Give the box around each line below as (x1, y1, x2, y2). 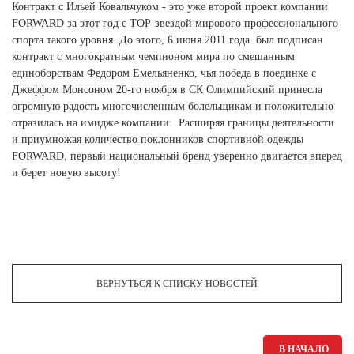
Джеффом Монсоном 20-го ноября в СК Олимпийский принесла (12, 83, 322, 96)
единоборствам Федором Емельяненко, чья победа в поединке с (12, 66, 316, 79)
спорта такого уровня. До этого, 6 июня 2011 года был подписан (12, 33, 323, 46)
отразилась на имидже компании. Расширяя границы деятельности (12, 116, 334, 129)
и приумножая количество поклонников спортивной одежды (12, 133, 303, 145)
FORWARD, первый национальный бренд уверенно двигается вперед (12, 149, 342, 162)
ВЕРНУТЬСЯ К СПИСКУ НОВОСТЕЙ (96, 277, 258, 289)
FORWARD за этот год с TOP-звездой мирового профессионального (12, 17, 338, 29)
